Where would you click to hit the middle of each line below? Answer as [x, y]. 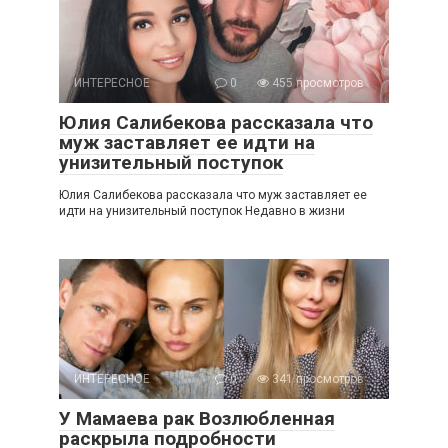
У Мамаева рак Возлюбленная [197, 419]
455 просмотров [316, 83]
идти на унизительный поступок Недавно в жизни [202, 211]
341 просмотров [316, 379]
